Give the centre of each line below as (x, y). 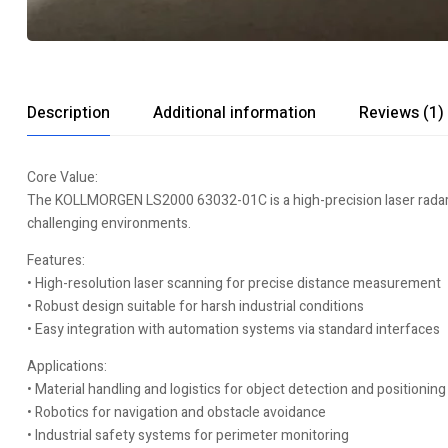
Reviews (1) (401, 113)
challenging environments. (109, 223)
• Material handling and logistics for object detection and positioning (236, 389)
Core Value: (62, 177)
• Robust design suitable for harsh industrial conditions (195, 306)
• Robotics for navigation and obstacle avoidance (176, 412)
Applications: (67, 366)
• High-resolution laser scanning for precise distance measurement (234, 283)
